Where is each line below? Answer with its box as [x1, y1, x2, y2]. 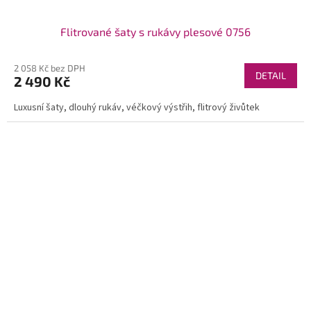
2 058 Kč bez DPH [14, 62, 85, 74]
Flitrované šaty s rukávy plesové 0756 [60, 24, 251, 38]
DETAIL [255, 69, 286, 81]
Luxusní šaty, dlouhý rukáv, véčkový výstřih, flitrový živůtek [14, 100, 260, 115]
